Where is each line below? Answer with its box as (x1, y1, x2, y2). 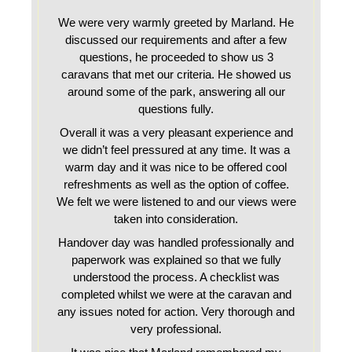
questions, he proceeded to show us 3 (79, 50, 273, 64)
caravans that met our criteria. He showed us (60, 68, 291, 81)
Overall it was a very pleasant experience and (59, 126, 293, 139)
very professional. (130, 322, 222, 335)
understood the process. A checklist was (72, 270, 280, 284)
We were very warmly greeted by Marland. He (58, 16, 294, 29)
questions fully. (138, 102, 214, 115)
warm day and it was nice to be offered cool (65, 160, 287, 174)
